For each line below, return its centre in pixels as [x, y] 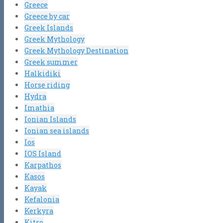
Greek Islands [49, 27]
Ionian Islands [50, 119]
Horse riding [47, 85]
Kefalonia [42, 199]
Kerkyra [39, 211]
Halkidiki [43, 73]
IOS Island [43, 153]
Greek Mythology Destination [76, 50]
